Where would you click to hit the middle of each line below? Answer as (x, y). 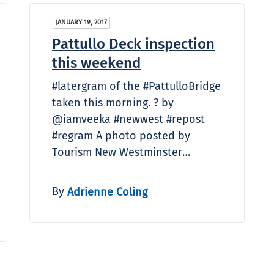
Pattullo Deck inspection (133, 44)
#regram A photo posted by (121, 135)
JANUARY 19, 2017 (81, 22)
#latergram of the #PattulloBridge (136, 86)
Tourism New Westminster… (121, 152)
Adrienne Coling (107, 192)
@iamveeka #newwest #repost (128, 119)
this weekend (96, 63)
